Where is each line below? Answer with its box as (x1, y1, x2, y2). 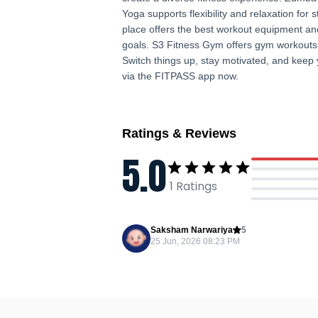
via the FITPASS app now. (122, 70, 238, 82)
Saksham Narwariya (150, 225, 233, 235)
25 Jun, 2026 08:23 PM (150, 236, 240, 246)
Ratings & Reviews (122, 126, 236, 141)
